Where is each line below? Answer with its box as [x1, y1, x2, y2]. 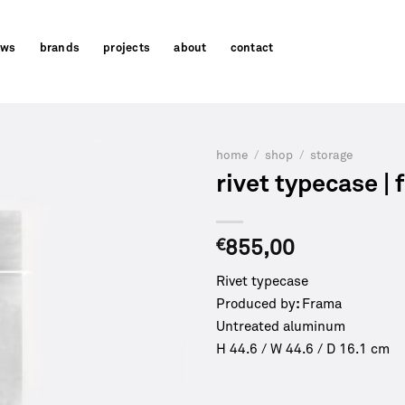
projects [103, 42, 151, 54]
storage [310, 149, 353, 162]
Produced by [216, 297, 296, 311]
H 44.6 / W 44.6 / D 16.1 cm [216, 342, 390, 356]
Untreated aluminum [216, 319, 345, 334]
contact [230, 42, 274, 54]
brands [39, 42, 80, 54]
